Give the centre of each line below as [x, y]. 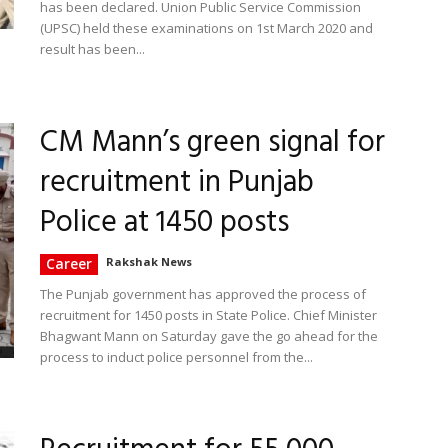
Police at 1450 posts [164, 223]
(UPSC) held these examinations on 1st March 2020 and [206, 28]
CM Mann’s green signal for [212, 143]
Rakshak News [149, 261]
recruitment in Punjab [177, 183]
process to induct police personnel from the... [176, 357]
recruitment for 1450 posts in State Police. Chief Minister [208, 315]
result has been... [92, 49]
